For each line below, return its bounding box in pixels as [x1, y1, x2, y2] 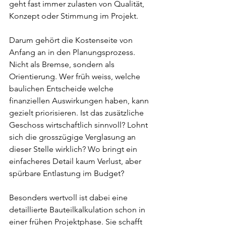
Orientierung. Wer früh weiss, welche [9, 72, 142, 81]
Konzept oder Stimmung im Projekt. [9, 11, 138, 21]
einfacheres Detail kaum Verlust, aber [9, 156, 143, 166]
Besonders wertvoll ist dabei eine [9, 193, 130, 202]
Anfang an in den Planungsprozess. [9, 47, 137, 57]
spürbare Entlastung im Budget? [9, 168, 124, 178]
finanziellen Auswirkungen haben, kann [9, 96, 151, 105]
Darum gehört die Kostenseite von [9, 35, 135, 45]
